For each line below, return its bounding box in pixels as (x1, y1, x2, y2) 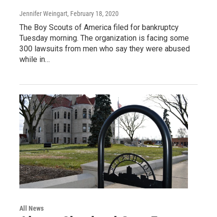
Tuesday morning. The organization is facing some (19, 33, 189, 43)
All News (19, 204, 44, 212)
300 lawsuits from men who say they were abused (19, 44, 190, 53)
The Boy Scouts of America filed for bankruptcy (19, 22, 179, 32)
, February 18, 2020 (67, 9, 119, 17)
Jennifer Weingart (19, 9, 67, 17)
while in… (19, 54, 50, 64)
